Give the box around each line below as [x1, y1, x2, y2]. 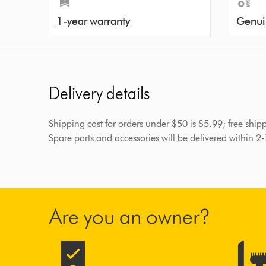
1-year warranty [56, 15, 131, 28]
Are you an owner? [49, 203, 210, 229]
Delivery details [49, 83, 150, 103]
